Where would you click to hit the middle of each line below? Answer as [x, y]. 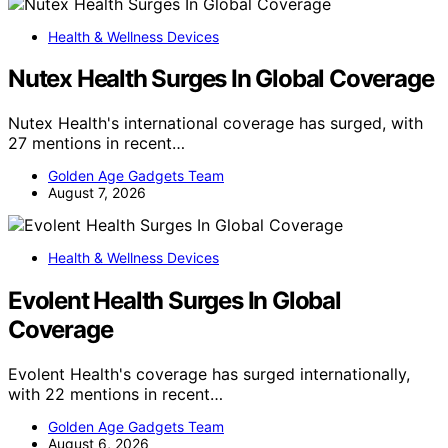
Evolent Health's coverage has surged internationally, [209, 374]
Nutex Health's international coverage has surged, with [215, 123]
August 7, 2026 [97, 193]
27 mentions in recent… [96, 143]
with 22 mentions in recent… [115, 394]
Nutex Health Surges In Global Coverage [221, 79]
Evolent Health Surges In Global [174, 301]
